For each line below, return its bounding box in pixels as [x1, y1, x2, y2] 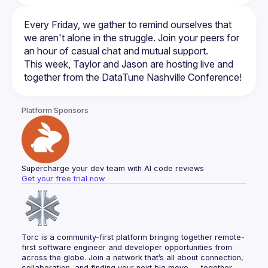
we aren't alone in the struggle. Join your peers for [24, 32, 239, 44]
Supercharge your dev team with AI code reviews [22, 164, 204, 173]
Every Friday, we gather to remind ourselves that [24, 19, 232, 31]
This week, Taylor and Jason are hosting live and [24, 58, 233, 70]
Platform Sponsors [22, 106, 89, 115]
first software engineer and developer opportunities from [22, 243, 232, 252]
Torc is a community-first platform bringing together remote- [22, 233, 245, 242]
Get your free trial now [22, 174, 105, 183]
